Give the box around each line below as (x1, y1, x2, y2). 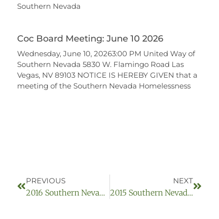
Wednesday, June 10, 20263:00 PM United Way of (17, 49, 195, 58)
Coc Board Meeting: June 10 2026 (17, 33, 166, 44)
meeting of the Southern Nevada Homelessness (17, 81, 191, 90)
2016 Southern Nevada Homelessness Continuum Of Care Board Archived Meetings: (99, 188, 105, 197)
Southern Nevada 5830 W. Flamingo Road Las (17, 60, 184, 69)
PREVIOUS (26, 176, 66, 185)
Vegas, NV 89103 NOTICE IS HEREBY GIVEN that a (17, 70, 197, 80)
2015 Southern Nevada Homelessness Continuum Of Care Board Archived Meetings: (187, 188, 193, 197)
